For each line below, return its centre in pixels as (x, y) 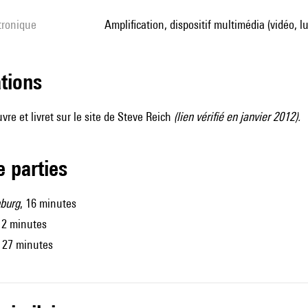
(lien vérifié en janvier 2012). (237, 117)
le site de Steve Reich (122, 117)
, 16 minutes (48, 203)
